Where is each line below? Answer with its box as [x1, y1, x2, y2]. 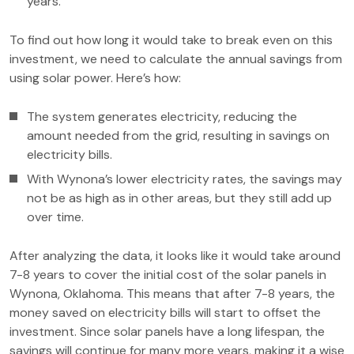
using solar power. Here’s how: [9, 70, 181, 86]
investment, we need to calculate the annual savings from [9, 51, 342, 67]
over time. [27, 209, 84, 225]
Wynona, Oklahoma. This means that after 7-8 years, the [9, 285, 335, 302]
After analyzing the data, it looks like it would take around [9, 247, 341, 264]
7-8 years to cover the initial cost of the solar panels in [9, 266, 326, 283]
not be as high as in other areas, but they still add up [27, 190, 332, 206]
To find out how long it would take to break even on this [9, 32, 333, 48]
